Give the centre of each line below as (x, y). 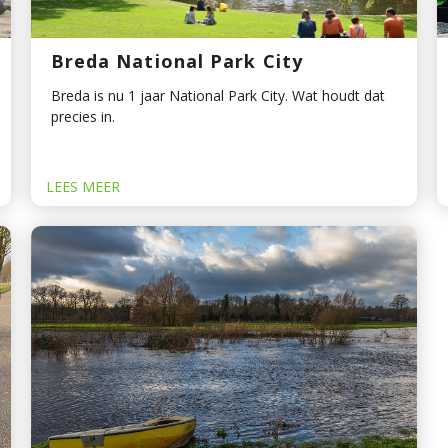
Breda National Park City (177, 61)
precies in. (82, 117)
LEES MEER (82, 187)
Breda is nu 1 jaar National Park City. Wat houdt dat (217, 96)
